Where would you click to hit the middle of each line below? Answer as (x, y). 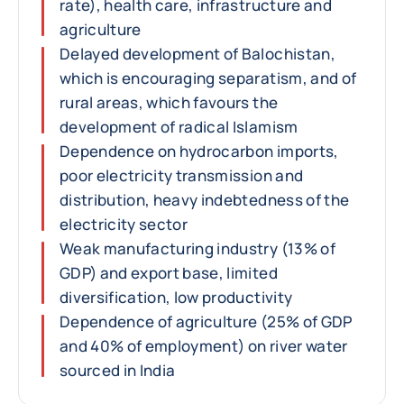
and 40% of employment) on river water (204, 346)
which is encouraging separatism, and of (208, 78)
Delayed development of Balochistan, (197, 54)
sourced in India (118, 370)
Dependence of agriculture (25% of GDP (206, 321)
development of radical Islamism (179, 127)
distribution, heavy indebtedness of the (205, 200)
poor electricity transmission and (182, 175)
